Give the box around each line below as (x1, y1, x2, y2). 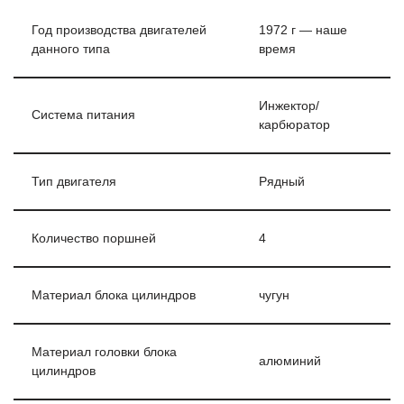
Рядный (259, 174, 305, 188)
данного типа (32, 41, 110, 56)
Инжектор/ (259, 98, 319, 113)
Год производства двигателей (32, 23, 207, 37)
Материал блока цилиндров (32, 288, 196, 302)
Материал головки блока (32, 344, 177, 359)
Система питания (32, 107, 135, 122)
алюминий (259, 353, 321, 368)
